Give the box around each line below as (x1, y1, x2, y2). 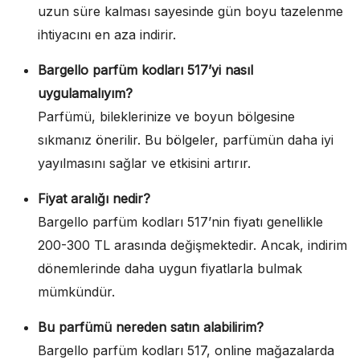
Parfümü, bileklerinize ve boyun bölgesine (38, 108, 295, 125)
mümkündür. (38, 283, 115, 300)
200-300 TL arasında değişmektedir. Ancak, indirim (38, 236, 347, 253)
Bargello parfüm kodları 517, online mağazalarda (38, 342, 334, 358)
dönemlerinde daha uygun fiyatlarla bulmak (38, 260, 302, 276)
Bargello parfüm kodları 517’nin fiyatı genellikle (38, 213, 323, 230)
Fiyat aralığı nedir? (38, 190, 150, 207)
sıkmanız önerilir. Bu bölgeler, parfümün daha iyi (38, 131, 333, 148)
